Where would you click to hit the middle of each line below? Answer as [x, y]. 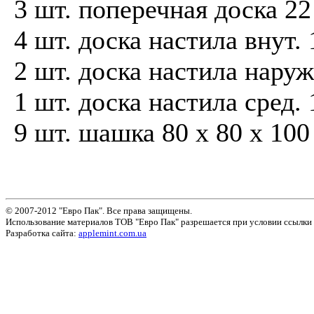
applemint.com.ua [112, 233]
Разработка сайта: [42, 233]
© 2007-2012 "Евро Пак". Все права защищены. [99, 210]
